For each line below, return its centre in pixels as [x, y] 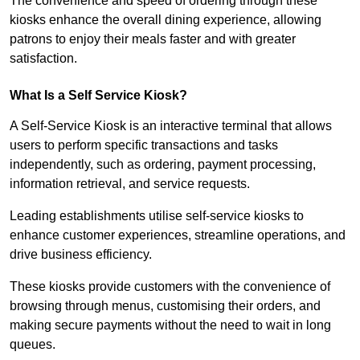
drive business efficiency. [81, 255]
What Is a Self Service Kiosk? [98, 96]
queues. [34, 345]
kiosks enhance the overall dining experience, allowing [166, 20]
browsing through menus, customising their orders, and [165, 306]
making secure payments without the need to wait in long [170, 325]
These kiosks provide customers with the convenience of [170, 287]
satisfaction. [43, 59]
